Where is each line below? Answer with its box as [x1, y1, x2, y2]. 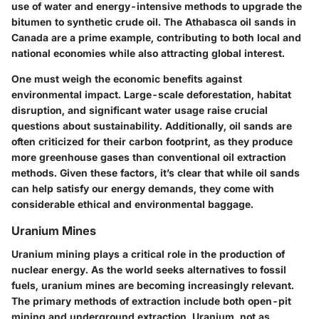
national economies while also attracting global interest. [11, 47, 285, 60]
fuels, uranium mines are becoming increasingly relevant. [11, 278, 294, 291]
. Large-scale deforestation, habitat [118, 88, 291, 101]
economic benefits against [113, 73, 242, 85]
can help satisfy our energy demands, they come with [11, 182, 274, 195]
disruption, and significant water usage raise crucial [11, 104, 268, 117]
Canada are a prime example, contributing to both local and [11, 31, 301, 44]
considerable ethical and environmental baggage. [11, 198, 253, 211]
